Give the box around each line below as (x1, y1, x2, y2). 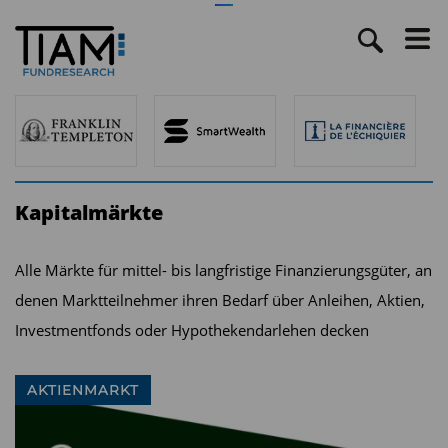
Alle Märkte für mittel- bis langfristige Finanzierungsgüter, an (15, 259, 432, 280)
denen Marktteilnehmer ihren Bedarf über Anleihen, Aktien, (15, 289, 425, 310)
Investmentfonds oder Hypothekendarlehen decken (15, 319, 369, 340)
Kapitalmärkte (15, 198, 163, 226)
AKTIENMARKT (27, 381, 139, 398)
